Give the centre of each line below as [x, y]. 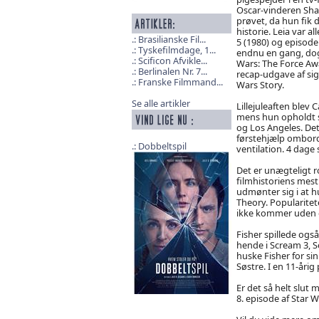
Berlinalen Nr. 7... [172, 72]
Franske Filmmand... [180, 82]
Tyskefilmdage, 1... [177, 50]
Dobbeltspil [162, 146]
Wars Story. [260, 84]
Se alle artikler [161, 104]
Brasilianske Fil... [172, 40]
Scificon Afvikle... [172, 61]
